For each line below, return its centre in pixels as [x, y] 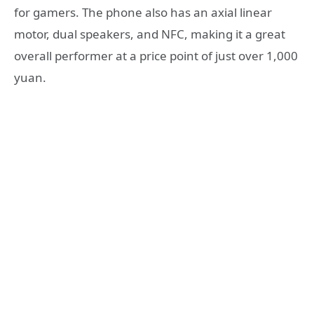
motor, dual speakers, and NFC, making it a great [150, 34]
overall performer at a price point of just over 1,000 [156, 55]
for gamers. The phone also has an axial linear [143, 12]
